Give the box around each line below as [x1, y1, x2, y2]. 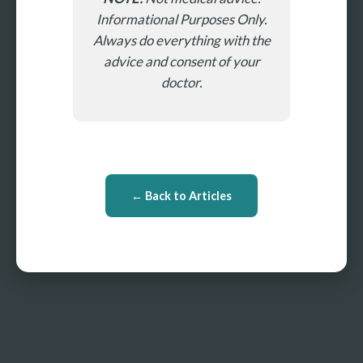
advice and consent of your [103, 52, 260, 70]
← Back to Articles [131, 188, 232, 203]
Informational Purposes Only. [96, 10, 267, 28]
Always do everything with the [92, 31, 271, 49]
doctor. [160, 73, 203, 91]
